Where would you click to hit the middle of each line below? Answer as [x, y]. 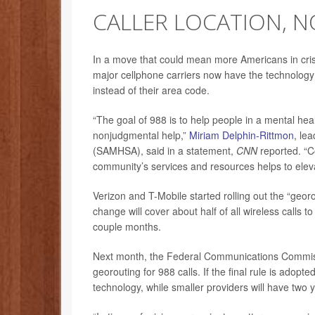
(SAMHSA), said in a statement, [165, 151]
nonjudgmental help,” [141, 135]
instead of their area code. [151, 90]
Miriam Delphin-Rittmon [242, 135]
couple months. [127, 227]
